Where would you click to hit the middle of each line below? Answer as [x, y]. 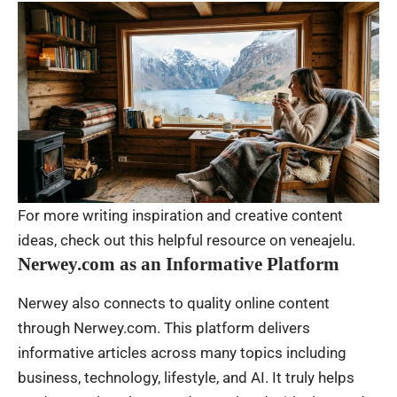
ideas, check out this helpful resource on [154, 241]
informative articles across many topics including [182, 352]
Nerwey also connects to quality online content [174, 303]
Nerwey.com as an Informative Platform [179, 265]
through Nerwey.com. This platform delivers [164, 327]
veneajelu [321, 241]
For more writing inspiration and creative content [180, 216]
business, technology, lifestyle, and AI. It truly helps [186, 377]
